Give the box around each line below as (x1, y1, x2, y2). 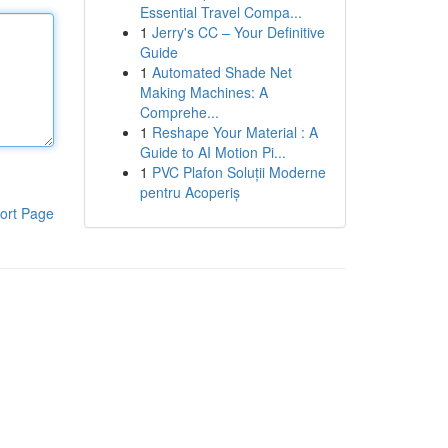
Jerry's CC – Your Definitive (151, 22, 325, 42)
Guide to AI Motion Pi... (139, 142, 286, 162)
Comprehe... (139, 102, 219, 122)
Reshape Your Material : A (151, 122, 318, 142)
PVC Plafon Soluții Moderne (151, 162, 326, 182)
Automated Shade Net (151, 62, 292, 82)
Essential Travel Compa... (139, 2, 302, 22)
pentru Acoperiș (139, 182, 240, 202)
